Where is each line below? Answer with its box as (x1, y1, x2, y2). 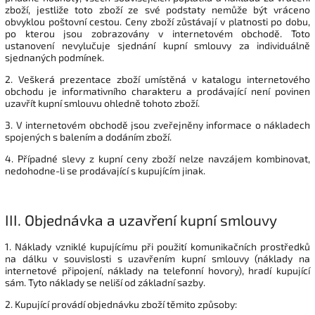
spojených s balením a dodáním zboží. (5, 131, 174, 143)
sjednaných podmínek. (5, 51, 104, 64)
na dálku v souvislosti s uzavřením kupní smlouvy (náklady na (5, 252, 310, 265)
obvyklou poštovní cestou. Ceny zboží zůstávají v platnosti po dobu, (5, 15, 310, 28)
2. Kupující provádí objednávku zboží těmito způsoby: (5, 298, 237, 311)
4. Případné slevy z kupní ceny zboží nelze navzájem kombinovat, (5, 153, 310, 165)
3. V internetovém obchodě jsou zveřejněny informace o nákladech (5, 119, 310, 131)
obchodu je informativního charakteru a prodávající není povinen (5, 85, 310, 98)
